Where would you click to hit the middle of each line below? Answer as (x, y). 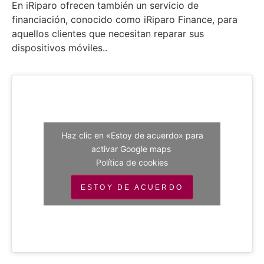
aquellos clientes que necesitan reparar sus (108, 34)
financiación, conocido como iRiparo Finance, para (125, 20)
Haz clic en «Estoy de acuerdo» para (132, 135)
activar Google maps (132, 148)
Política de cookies (132, 162)
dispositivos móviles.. (60, 48)
